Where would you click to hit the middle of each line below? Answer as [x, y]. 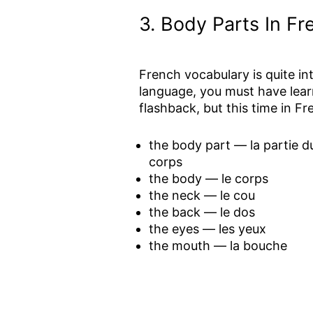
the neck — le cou [202, 195]
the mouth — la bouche [218, 245]
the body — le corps [209, 178]
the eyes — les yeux [208, 228]
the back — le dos [202, 212]
